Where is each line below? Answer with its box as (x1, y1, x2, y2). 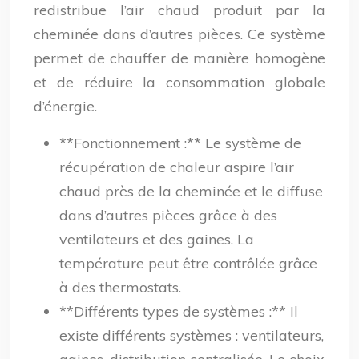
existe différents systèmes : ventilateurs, (59, 326, 324, 345)
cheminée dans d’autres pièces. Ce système (34, 25, 325, 43)
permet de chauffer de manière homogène (34, 49, 325, 67)
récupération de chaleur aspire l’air (59, 158, 294, 176)
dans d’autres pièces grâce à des (59, 206, 277, 224)
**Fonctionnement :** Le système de (59, 134, 301, 152)
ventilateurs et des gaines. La (59, 230, 254, 248)
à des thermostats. (59, 278, 181, 296)
